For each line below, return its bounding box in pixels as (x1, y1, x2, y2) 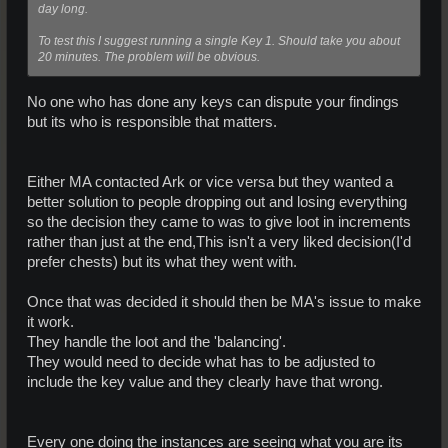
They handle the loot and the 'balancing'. (27, 333, 286, 350)
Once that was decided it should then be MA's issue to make (27, 293, 421, 310)
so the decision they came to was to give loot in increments (27, 213, 411, 230)
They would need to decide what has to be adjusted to (27, 353, 375, 370)
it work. (27, 313, 74, 330)
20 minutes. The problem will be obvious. (38, 49, 260, 64)
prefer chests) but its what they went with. (27, 253, 297, 270)
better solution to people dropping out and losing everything (27, 193, 407, 210)
